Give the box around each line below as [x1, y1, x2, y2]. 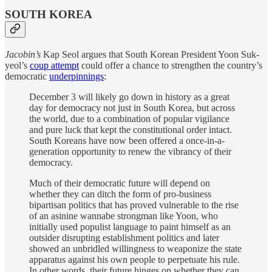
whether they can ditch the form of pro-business [29, 188, 211, 199]
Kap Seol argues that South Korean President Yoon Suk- [41, 49, 259, 59]
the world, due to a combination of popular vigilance [29, 113, 229, 124]
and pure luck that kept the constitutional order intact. [29, 124, 232, 135]
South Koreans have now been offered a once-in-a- [29, 135, 225, 146]
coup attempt [30, 59, 79, 70]
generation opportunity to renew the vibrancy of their [29, 146, 231, 157]
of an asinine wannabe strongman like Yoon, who [29, 210, 218, 221]
